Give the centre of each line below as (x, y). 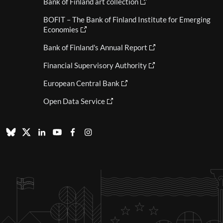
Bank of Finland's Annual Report (95, 48)
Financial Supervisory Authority (95, 65)
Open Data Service (74, 101)
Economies (61, 30)
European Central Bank (81, 83)
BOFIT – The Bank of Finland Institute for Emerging (127, 20)
